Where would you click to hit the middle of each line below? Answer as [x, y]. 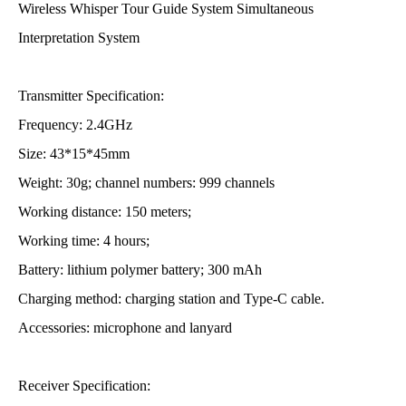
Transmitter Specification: [91, 96]
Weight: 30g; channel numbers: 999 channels [146, 183]
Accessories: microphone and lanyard [125, 328]
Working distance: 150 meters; [105, 212]
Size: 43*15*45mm [74, 154]
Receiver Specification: [84, 386]
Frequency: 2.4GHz [75, 125]
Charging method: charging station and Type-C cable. [171, 299]
